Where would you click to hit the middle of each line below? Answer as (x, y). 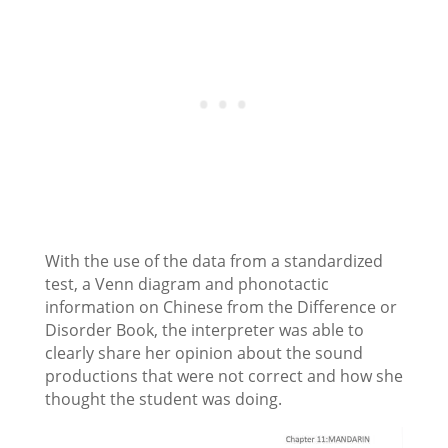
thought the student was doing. (163, 399)
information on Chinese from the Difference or (220, 307)
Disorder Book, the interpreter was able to (204, 330)
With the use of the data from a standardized (213, 261)
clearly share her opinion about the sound (203, 353)
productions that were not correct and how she (223, 376)
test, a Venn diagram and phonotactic (186, 284)
